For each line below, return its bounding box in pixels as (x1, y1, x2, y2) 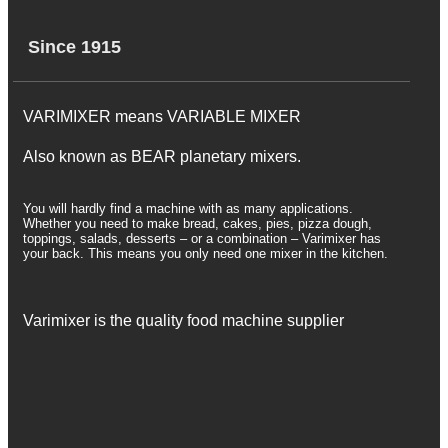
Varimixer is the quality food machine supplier (23, 311, 344, 329)
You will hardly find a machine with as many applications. (23, 201, 353, 217)
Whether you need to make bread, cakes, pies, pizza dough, (23, 216, 372, 232)
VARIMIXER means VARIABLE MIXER (23, 108, 301, 126)
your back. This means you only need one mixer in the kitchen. (23, 246, 388, 262)
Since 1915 (28, 37, 121, 58)
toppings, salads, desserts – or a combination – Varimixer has (23, 231, 381, 247)
